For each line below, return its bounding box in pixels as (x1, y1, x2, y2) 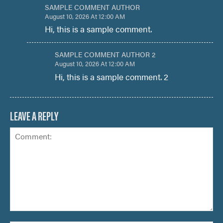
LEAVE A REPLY (10, 107, 58, 124)
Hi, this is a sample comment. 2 (55, 71, 168, 83)
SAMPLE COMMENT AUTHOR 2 (55, 49, 155, 60)
